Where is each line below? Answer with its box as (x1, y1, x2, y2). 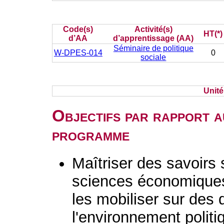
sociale (140, 53, 166, 61)
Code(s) (63, 25, 93, 33)
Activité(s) (134, 25, 172, 33)
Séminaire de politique (113, 44, 193, 52)
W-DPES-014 (53, 48, 102, 57)
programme (52, 125, 130, 144)
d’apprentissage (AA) (113, 34, 194, 42)
